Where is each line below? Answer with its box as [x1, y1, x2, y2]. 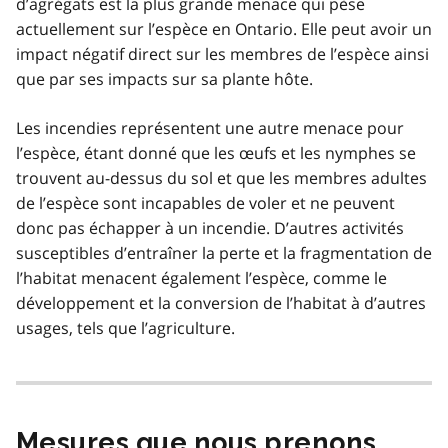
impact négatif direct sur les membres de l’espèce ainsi [16, 42, 429, 65]
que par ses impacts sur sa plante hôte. [16, 67, 313, 90]
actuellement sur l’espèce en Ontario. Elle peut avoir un [16, 17, 432, 40]
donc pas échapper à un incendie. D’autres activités [16, 216, 404, 239]
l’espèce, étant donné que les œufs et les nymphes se [16, 141, 416, 164]
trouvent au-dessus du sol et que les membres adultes [16, 166, 427, 189]
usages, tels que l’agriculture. [16, 316, 235, 339]
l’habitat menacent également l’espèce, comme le [16, 266, 387, 289]
